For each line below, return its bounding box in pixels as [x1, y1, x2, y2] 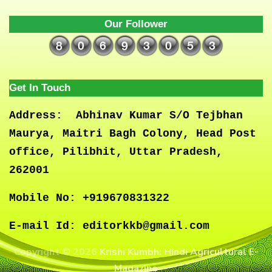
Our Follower [104, 18, 168, 30]
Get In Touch [9, 82, 70, 94]
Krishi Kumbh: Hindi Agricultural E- [99, 245, 259, 259]
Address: [9, 109, 63, 122]
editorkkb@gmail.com [76, 220, 209, 233]
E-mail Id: [9, 220, 76, 233]
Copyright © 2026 [13, 245, 100, 259]
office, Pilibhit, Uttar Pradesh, [9, 146, 223, 158]
